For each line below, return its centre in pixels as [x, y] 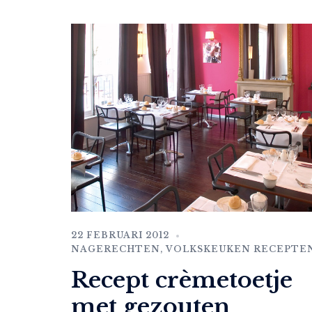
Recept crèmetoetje [182, 280]
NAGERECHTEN [116, 249]
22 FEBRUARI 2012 [120, 235]
